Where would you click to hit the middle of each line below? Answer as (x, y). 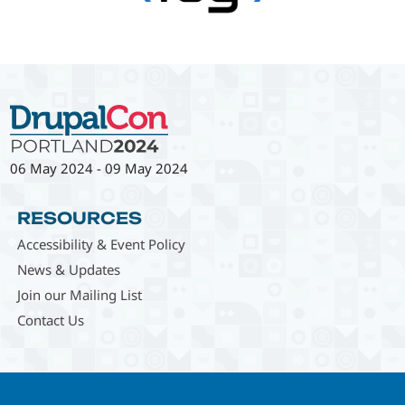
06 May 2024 (52, 168)
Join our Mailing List (79, 294)
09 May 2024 (147, 168)
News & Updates (68, 269)
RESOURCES (79, 217)
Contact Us (50, 320)
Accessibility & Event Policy (101, 244)
